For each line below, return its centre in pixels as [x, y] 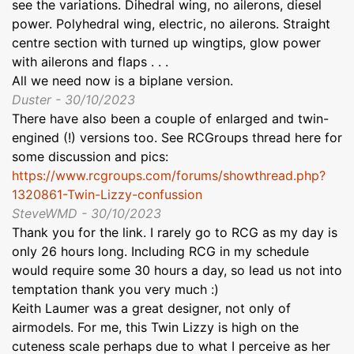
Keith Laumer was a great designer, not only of [151, 308]
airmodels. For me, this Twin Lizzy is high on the [155, 327]
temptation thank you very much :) [115, 289]
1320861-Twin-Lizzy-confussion [107, 194]
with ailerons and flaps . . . [90, 61]
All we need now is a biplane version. [122, 80]
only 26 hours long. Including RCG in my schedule [160, 251]
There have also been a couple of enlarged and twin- [170, 118]
